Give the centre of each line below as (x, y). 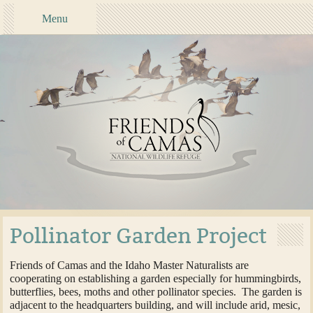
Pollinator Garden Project (139, 236)
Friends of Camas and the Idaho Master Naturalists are (130, 265)
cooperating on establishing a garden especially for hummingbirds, (156, 278)
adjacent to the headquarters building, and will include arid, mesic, (155, 305)
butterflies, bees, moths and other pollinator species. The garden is (156, 291)
